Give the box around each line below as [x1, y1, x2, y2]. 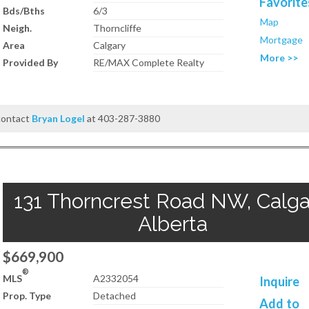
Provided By [3, 57, 58, 68]
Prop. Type [3, 290, 51, 301]
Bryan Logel [32, 112, 86, 124]
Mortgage [260, 34, 303, 46]
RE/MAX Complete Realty [93, 57, 205, 68]
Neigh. [3, 22, 32, 34]
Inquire [259, 274, 300, 289]
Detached [93, 290, 137, 301]
